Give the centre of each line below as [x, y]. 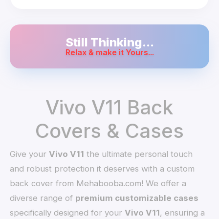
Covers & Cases [109, 131]
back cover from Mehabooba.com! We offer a [98, 184]
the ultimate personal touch [139, 154]
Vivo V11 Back [109, 108]
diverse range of [43, 198]
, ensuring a [183, 213]
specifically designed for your [67, 213]
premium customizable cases [137, 198]
